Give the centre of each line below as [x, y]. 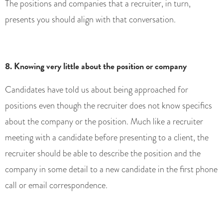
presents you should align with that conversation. [90, 20]
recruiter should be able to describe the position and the [103, 154]
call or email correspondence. [56, 185]
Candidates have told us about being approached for [97, 90]
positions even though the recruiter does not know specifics [109, 106]
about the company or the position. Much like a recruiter [104, 122]
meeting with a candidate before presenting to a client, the [107, 138]
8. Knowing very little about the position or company [96, 66]
